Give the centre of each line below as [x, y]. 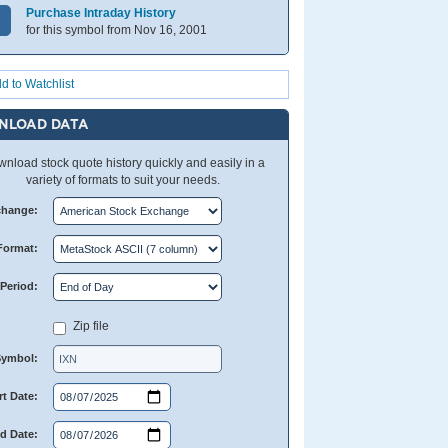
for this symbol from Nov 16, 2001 [117, 30]
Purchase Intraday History [101, 13]
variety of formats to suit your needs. [123, 180]
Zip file [90, 326]
